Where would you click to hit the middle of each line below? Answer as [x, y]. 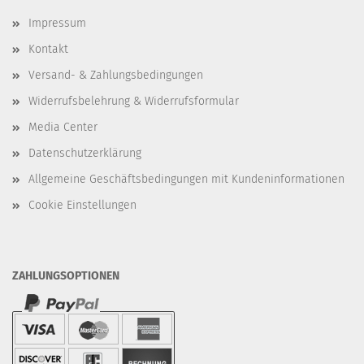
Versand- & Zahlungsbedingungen [116, 75]
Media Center [63, 127]
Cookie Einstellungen [82, 205]
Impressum [57, 23]
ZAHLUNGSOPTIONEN [66, 276]
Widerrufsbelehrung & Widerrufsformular [134, 101]
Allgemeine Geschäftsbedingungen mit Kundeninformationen [186, 179]
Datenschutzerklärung [85, 153]
